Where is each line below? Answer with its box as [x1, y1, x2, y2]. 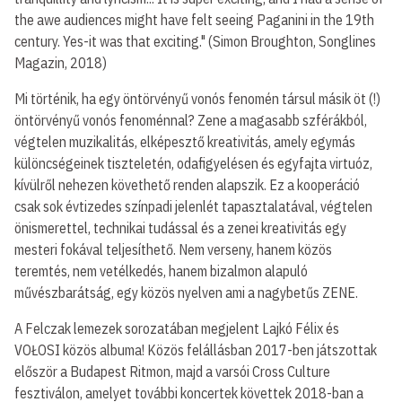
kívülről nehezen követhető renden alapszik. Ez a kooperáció [14, 176, 360, 194]
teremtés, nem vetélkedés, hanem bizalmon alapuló [14, 262, 308, 280]
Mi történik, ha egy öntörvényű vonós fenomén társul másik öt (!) [14, 90, 380, 108]
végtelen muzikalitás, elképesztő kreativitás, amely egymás [14, 133, 355, 151]
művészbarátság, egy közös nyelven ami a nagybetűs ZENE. [14, 284, 358, 301]
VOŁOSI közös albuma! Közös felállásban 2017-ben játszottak [14, 341, 377, 359]
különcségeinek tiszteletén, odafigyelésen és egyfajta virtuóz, [14, 154, 372, 172]
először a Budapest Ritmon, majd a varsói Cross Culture [14, 363, 330, 380]
